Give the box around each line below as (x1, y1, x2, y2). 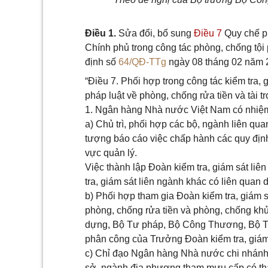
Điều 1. (85, 28, 118, 38)
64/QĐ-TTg (118, 57, 166, 67)
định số (85, 57, 118, 67)
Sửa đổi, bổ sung (118, 28, 194, 38)
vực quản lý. (85, 148, 137, 158)
